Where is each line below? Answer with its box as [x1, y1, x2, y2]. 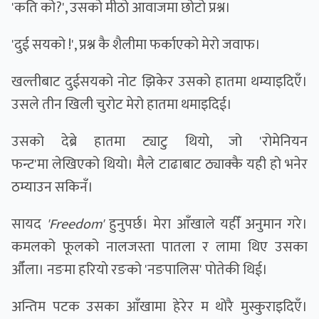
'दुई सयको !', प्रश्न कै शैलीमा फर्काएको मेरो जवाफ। [11, 33, 261, 58]
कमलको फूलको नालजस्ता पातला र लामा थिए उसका [11, 235, 308, 260]
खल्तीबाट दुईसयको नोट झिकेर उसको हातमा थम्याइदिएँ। [11, 70, 308, 95]
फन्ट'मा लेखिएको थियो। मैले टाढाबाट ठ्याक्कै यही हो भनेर [11, 152, 308, 177]
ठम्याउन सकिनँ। [11, 175, 93, 200]
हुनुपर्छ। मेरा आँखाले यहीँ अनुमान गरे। [104, 212, 308, 237]
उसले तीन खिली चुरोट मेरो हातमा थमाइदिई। [11, 93, 232, 117]
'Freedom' [46, 212, 105, 237]
